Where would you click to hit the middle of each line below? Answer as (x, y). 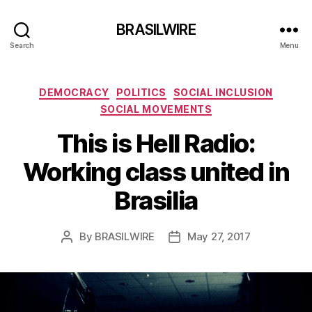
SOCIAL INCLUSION (223, 92)
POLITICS (141, 92)
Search (22, 45)
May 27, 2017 (219, 236)
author (83, 252)
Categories (186, 89)
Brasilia (156, 201)
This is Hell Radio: (156, 143)
